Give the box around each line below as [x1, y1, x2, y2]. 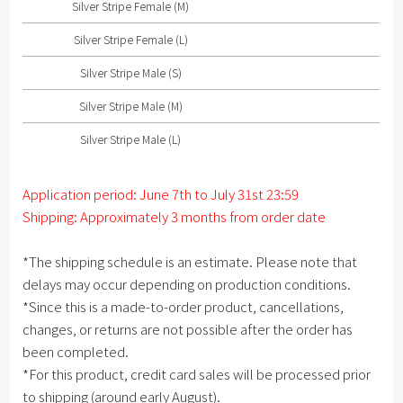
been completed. [22, 342, 130, 362]
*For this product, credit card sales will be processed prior [22, 364, 372, 384]
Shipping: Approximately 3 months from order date [22, 207, 327, 227]
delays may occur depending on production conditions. [22, 274, 352, 294]
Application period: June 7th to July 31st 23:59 [22, 184, 300, 204]
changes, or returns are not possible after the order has [22, 319, 354, 339]
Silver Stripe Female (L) [73, 31, 188, 48]
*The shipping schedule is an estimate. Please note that [22, 252, 358, 272]
